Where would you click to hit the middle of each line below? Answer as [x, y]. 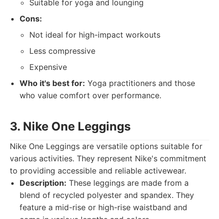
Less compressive [62, 51]
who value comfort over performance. [90, 95]
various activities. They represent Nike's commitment [108, 158]
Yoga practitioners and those [140, 83]
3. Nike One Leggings [70, 126]
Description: [43, 183]
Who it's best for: [52, 83]
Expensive [48, 67]
